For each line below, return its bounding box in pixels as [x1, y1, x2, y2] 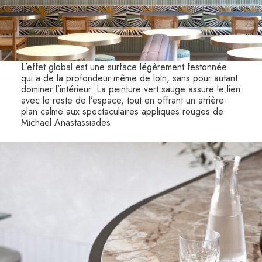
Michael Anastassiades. [20, 115, 113, 129]
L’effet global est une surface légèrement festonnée [20, 60, 227, 74]
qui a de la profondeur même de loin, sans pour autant [20, 71, 237, 85]
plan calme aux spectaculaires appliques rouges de [20, 104, 223, 118]
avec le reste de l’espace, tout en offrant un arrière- [20, 93, 227, 107]
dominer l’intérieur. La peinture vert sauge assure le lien [20, 82, 240, 96]
